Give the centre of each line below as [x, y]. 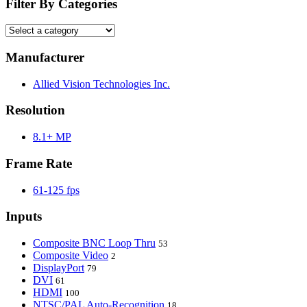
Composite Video [71, 256]
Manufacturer [45, 58]
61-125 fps [56, 190]
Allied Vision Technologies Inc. [101, 84]
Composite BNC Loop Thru [94, 243]
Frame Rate [39, 163]
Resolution [35, 110]
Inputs [24, 217]
